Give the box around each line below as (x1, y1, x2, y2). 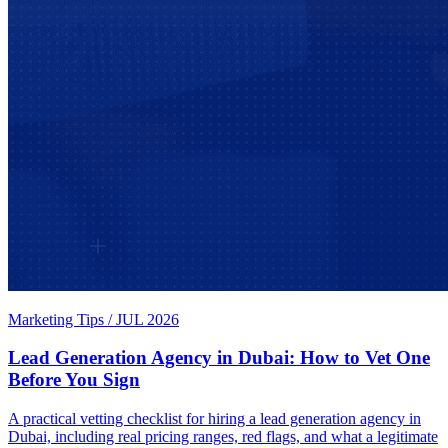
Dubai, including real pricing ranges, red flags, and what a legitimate (8, 428, 438, 446)
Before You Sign (8, 369, 140, 391)
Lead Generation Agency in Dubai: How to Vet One (8, 347, 430, 369)
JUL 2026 (116, 310, 179, 328)
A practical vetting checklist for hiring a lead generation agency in (8, 410, 421, 428)
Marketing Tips (8, 310, 104, 328)
